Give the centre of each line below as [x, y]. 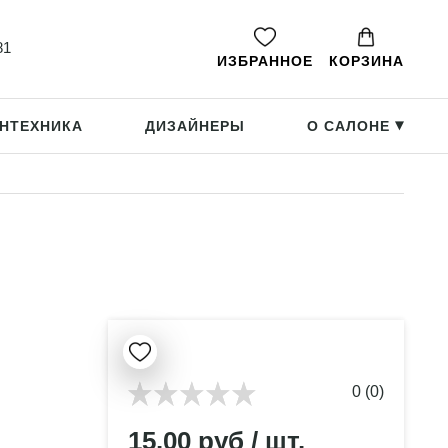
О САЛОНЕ [351, 126]
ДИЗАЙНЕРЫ [195, 126]
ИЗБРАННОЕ [264, 61]
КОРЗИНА [366, 61]
